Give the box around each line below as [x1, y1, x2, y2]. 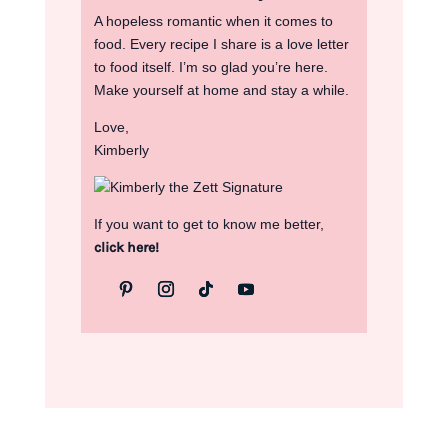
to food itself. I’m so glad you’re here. [93, 59, 328, 76]
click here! [93, 239, 159, 257]
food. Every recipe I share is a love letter [93, 36, 349, 53]
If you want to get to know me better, [93, 216, 324, 233]
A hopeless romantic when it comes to [93, 13, 333, 30]
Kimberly [93, 142, 149, 159]
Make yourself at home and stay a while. [93, 82, 349, 99]
